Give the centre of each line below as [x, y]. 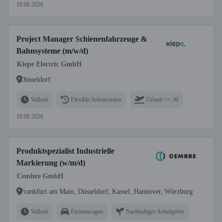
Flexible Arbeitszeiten [96, 99]
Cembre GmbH [40, 176]
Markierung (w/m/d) [51, 163]
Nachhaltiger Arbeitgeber [155, 211]
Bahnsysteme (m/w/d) [52, 51]
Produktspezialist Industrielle [65, 151]
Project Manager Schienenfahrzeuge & [82, 39]
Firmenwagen [87, 211]
